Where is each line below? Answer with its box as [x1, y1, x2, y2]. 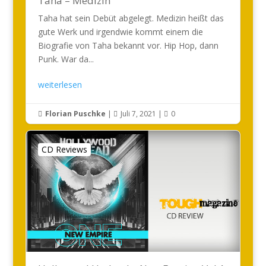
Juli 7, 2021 [120, 109, 156, 119]
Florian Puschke [45, 109, 106, 119]
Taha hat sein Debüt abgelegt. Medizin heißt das [37, 12, 224, 24]
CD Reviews [41, 144, 87, 155]
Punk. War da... [37, 53, 94, 65]
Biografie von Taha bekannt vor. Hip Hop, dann [37, 40, 218, 51]
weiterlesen [37, 79, 82, 90]
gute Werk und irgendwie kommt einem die [37, 26, 203, 37]
